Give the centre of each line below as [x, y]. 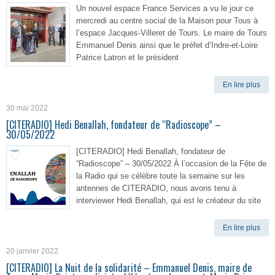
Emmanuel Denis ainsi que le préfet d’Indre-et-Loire [167, 45]
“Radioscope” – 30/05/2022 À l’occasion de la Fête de [171, 164]
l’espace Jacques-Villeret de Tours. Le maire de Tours [172, 33]
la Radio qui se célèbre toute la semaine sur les [161, 176]
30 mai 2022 [27, 108]
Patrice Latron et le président [127, 57]
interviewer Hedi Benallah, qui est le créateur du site [168, 200]
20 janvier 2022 [32, 251]
